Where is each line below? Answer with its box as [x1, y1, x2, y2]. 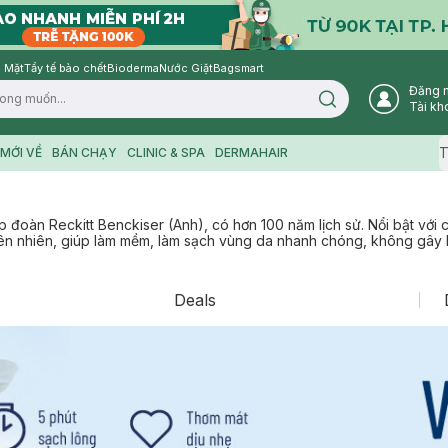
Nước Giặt [159, 61, 213, 75]
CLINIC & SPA [126, 145, 205, 160]
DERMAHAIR [214, 145, 288, 160]
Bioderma [107, 61, 159, 75]
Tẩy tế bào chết [24, 61, 107, 75]
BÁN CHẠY [51, 145, 117, 160]
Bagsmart [213, 61, 264, 75]
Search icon [326, 97, 396, 112]
